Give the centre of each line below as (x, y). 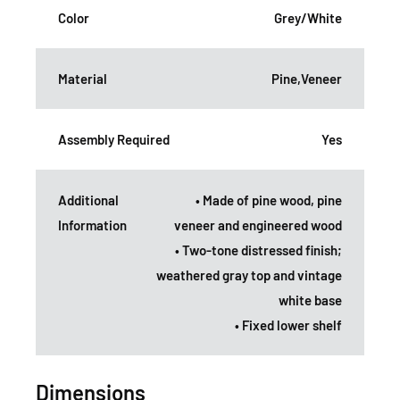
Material (83, 79)
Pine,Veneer (307, 79)
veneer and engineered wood (258, 225)
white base (310, 300)
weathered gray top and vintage (249, 275)
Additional (88, 200)
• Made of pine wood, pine (269, 200)
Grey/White (308, 18)
